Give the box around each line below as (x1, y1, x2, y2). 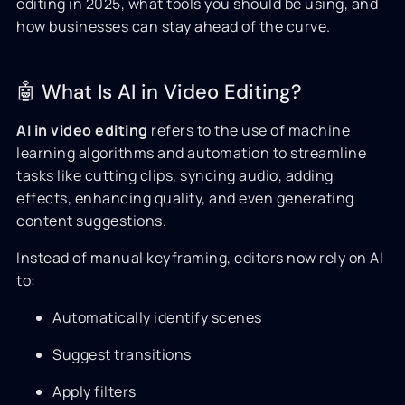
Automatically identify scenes (52, 307, 262, 327)
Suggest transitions (52, 344, 192, 364)
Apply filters (52, 381, 137, 401)
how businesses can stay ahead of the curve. (16, 16, 331, 36)
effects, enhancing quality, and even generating (16, 188, 354, 208)
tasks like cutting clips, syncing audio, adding (16, 165, 334, 185)
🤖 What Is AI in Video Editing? (16, 79, 302, 105)
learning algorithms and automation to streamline (16, 143, 366, 163)
